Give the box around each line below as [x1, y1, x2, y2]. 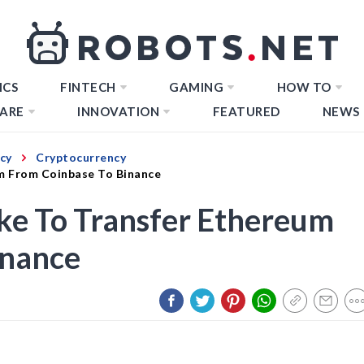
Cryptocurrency [36, 149, 126, 164]
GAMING [169, 80, 223, 94]
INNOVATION [77, 104, 159, 119]
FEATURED [212, 104, 280, 119]
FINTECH [60, 80, 116, 94]
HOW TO [276, 80, 331, 94]
